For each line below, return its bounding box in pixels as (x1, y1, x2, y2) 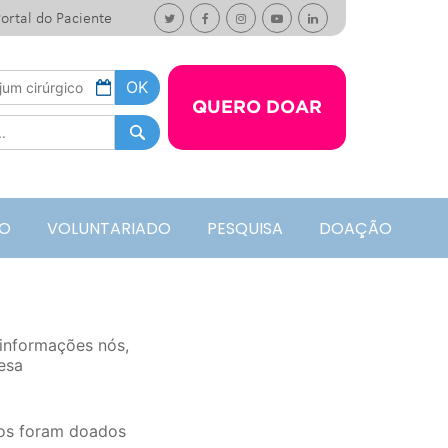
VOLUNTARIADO (46, 217, 171, 241)
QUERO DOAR (191, 99, 322, 116)
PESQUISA (206, 217, 283, 241)
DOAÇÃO (318, 217, 392, 241)
